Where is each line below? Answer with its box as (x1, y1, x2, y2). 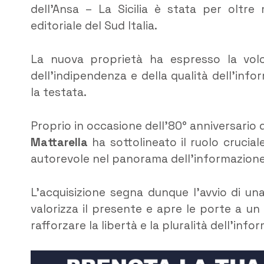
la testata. (31, 85, 87, 100)
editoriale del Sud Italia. (31, 18, 157, 34)
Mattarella (31, 134, 88, 150)
